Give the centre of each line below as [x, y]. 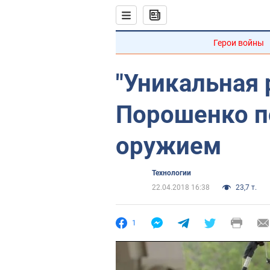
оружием [168, 146]
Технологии [171, 173]
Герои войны [239, 43]
